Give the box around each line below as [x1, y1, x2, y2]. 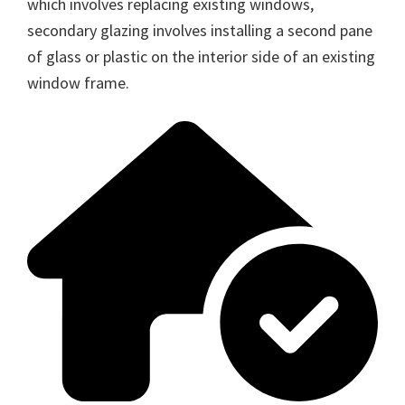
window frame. [27, 71, 129, 93]
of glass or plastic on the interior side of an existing [27, 45, 375, 67]
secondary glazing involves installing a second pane [27, 19, 372, 41]
